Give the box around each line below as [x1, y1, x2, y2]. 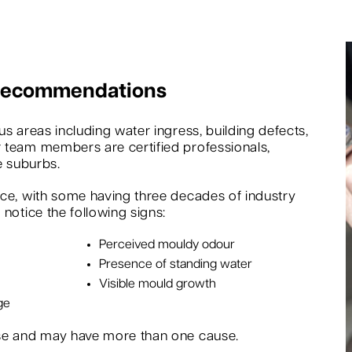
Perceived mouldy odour [98, 238, 235, 252]
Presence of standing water [98, 258, 252, 272]
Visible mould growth [98, 277, 216, 291]
